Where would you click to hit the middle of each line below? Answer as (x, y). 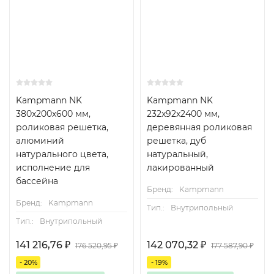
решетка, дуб (176, 141)
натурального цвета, (62, 154)
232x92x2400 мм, (183, 114)
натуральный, (177, 154)
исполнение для (53, 168)
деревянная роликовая (199, 127)
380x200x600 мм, (53, 114)
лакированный (180, 168)
